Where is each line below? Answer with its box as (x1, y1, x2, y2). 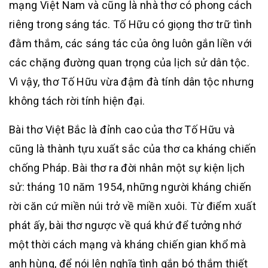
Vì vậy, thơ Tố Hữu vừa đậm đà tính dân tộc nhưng (9, 75, 254, 88)
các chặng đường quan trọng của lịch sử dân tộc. (9, 56, 249, 69)
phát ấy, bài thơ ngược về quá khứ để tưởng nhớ (9, 219, 242, 232)
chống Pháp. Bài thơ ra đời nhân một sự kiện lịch (9, 162, 245, 174)
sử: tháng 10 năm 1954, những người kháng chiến (9, 181, 252, 193)
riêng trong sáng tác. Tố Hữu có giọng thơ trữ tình (9, 18, 252, 31)
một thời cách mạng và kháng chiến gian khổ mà (9, 238, 246, 251)
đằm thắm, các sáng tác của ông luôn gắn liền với (9, 37, 252, 50)
